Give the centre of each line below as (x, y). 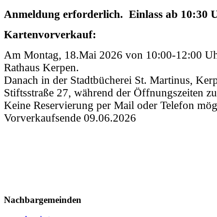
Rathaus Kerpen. (41, 68)
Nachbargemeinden (43, 200)
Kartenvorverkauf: (50, 35)
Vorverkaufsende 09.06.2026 (70, 118)
